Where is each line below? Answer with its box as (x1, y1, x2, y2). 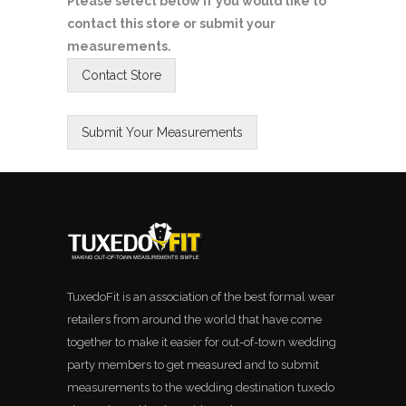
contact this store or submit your (67, 16, 275, 32)
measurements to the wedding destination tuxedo (67, 381, 334, 395)
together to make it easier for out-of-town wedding (67, 335, 336, 350)
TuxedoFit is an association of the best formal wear (67, 290, 335, 304)
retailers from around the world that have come (67, 313, 322, 327)
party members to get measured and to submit (67, 358, 319, 372)
